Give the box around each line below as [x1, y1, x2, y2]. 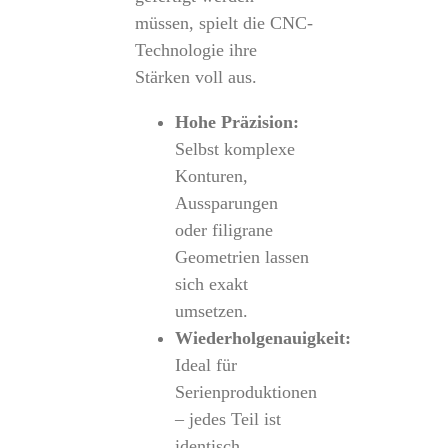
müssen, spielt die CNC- [134, 13, 313, 33]
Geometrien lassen [174, 247, 309, 267]
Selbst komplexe [174, 139, 295, 159]
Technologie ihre [134, 40, 257, 60]
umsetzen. [174, 301, 248, 321]
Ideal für [174, 355, 237, 375]
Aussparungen [174, 193, 278, 213]
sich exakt [174, 274, 248, 294]
